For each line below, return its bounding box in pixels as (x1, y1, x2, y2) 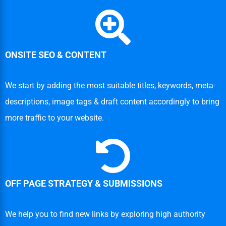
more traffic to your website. (5, 113, 104, 123)
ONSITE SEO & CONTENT (5, 49, 106, 61)
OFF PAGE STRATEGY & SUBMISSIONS (5, 178, 162, 189)
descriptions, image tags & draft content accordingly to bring (5, 97, 219, 107)
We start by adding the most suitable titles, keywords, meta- (5, 81, 215, 91)
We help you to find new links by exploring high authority (5, 209, 205, 219)
